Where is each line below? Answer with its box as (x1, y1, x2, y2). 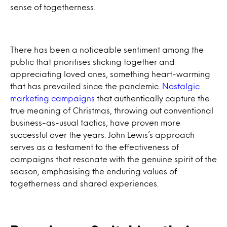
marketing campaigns (10, 95, 95, 101)
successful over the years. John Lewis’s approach (10, 131, 195, 138)
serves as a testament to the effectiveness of (10, 143, 179, 150)
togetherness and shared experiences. (10, 180, 159, 186)
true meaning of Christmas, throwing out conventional (10, 107, 213, 113)
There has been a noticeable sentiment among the (10, 46, 204, 53)
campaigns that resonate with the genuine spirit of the (10, 156, 217, 162)
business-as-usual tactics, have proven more (10, 119, 180, 126)
